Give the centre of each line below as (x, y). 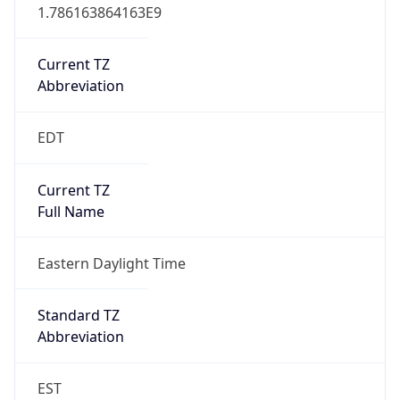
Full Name (71, 211)
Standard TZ (78, 316)
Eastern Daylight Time (111, 263)
